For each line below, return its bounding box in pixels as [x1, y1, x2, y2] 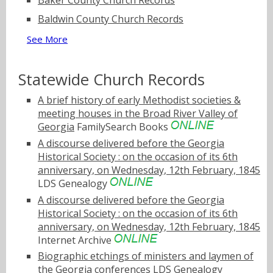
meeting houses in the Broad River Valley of [38, 107, 238, 121]
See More [27, 33, 68, 46]
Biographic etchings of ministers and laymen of [38, 249, 253, 263]
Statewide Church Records [18, 68, 205, 90]
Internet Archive [38, 233, 114, 247]
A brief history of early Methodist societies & [38, 93, 241, 107]
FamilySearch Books [74, 120, 171, 134]
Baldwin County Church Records [38, 12, 183, 26]
